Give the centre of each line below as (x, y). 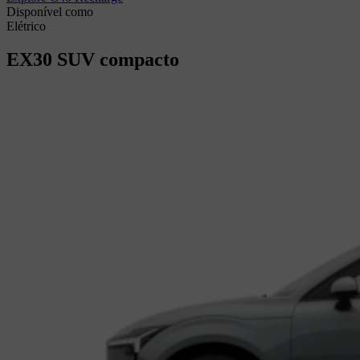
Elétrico (26, 26)
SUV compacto (118, 60)
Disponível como (50, 11)
